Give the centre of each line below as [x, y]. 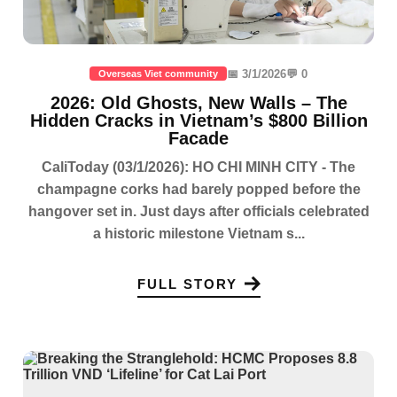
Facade [198, 139]
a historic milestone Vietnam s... [198, 234]
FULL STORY [187, 284]
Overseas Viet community [158, 74]
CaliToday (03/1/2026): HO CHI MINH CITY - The [198, 167]
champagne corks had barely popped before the [198, 190]
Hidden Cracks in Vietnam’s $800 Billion [198, 121]
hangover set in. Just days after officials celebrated [198, 212]
